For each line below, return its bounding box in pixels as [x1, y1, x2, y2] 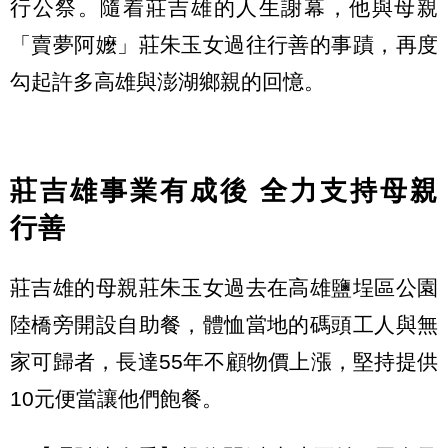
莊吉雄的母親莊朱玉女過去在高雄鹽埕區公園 [10, 276, 438, 300]
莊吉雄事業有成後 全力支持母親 [10, 175, 438, 206]
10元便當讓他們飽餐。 [10, 387, 223, 411]
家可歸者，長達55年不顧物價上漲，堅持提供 [10, 350, 438, 374]
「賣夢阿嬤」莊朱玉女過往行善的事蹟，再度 [10, 32, 438, 56]
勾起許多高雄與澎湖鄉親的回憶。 [10, 69, 325, 93]
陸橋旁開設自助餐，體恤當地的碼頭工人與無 [10, 313, 438, 337]
